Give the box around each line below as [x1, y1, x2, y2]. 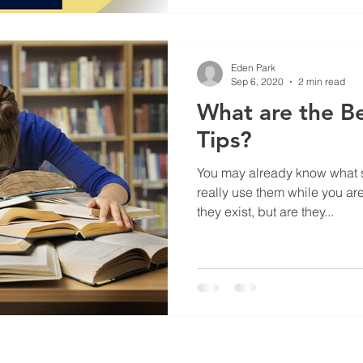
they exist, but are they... [197, 203, 334, 220]
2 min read [298, 75, 345, 88]
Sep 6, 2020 [231, 75, 284, 88]
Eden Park [231, 62, 275, 74]
